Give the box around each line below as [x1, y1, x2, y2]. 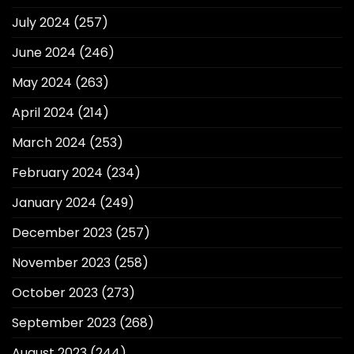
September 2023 [12, 313, 116, 332]
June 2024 [12, 43, 76, 62]
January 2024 [12, 193, 96, 212]
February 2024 [12, 163, 103, 182]
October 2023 [12, 283, 98, 302]
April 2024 [12, 103, 74, 122]
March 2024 [12, 133, 86, 152]
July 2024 [12, 13, 70, 32]
